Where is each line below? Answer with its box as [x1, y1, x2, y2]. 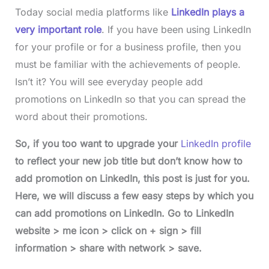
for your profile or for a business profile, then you [14, 41, 241, 53]
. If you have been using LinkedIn [101, 23, 251, 36]
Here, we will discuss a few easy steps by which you [14, 190, 253, 202]
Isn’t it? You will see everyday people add [14, 76, 203, 88]
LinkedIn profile [180, 138, 251, 150]
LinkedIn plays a [171, 6, 244, 19]
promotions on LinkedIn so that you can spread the [14, 93, 246, 106]
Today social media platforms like [14, 6, 171, 19]
